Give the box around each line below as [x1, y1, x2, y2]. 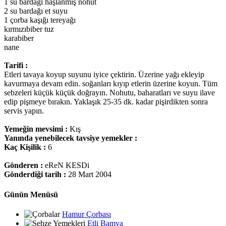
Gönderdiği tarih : [4, 170, 68, 179]
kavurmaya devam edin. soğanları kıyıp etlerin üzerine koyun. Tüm [4, 79, 217, 88]
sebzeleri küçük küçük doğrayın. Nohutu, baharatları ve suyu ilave [4, 88, 215, 97]
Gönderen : [4, 161, 45, 170]
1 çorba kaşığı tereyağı [4, 16, 76, 25]
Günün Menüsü [4, 190, 58, 199]
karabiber [4, 34, 34, 43]
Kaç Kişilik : [4, 143, 48, 152]
